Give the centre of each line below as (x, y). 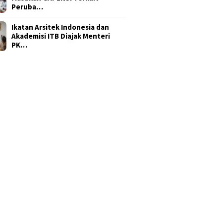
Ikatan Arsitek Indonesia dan (60, 27)
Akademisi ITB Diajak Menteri (61, 36)
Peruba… (28, 7)
